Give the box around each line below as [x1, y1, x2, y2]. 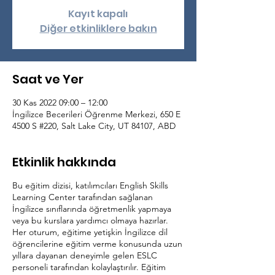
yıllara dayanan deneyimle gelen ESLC [12, 250, 157, 261]
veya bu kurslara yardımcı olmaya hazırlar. [12, 215, 168, 226]
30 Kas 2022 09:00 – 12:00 [12, 97, 107, 108]
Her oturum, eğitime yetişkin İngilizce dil [12, 227, 168, 238]
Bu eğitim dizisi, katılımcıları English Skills [12, 180, 168, 191]
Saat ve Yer [12, 71, 83, 88]
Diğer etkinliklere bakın [39, 21, 157, 36]
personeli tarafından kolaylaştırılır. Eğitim [12, 261, 166, 273]
